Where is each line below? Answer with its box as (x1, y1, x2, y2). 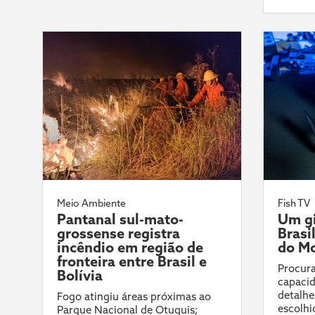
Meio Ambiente (57, 197, 126, 210)
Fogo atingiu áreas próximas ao (57, 290, 211, 304)
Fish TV (277, 197, 310, 210)
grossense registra (57, 224, 180, 243)
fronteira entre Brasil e (57, 252, 207, 271)
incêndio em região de (57, 238, 203, 257)
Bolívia (57, 266, 103, 285)
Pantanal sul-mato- (57, 210, 184, 229)
